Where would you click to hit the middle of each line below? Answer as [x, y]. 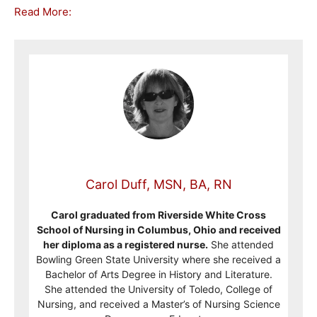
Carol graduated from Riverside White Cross [158, 215]
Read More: [43, 12]
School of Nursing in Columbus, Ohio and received [158, 230]
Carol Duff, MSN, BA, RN [158, 184]
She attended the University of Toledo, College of [158, 289]
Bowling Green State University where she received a [158, 259]
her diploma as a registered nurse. [126, 244]
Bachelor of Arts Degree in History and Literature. [158, 274]
